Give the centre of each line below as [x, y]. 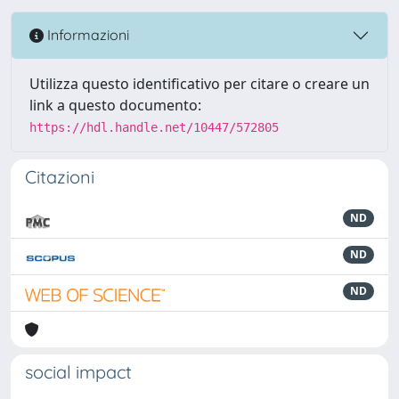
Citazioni [60, 176]
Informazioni [86, 35]
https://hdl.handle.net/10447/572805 [154, 127]
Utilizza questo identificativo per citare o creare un [199, 83]
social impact [78, 371]
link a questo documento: [115, 105]
